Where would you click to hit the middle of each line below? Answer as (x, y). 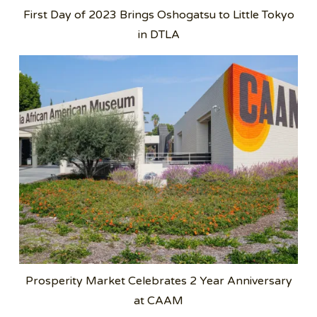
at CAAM (158, 300)
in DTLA (158, 34)
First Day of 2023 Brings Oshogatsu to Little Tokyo (158, 15)
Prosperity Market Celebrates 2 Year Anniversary (158, 281)
